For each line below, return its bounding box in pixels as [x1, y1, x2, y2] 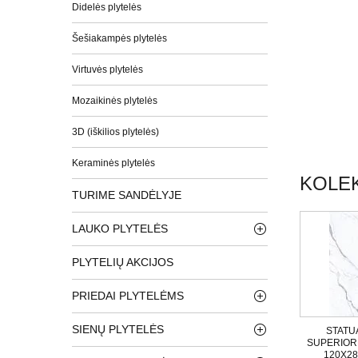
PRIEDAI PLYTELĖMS [71, 288, 184, 302]
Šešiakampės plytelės [71, 32, 167, 44]
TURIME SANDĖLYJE [71, 188, 181, 201]
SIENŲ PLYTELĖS [71, 322, 164, 336]
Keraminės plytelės [71, 157, 155, 169]
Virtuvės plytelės [71, 63, 143, 75]
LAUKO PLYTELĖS [71, 221, 168, 235]
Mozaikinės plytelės [71, 94, 157, 106]
